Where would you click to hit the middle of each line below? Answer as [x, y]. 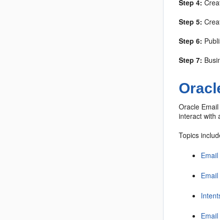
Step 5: [191, 22]
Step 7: [191, 60]
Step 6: [191, 41]
